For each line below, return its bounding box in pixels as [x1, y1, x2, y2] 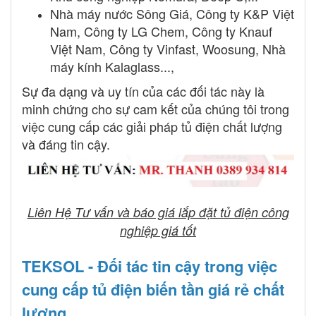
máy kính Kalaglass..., [50, 57, 174, 76]
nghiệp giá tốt [120, 221, 196, 240]
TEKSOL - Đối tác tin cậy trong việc [22, 255, 277, 278]
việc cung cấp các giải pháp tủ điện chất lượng [22, 117, 282, 136]
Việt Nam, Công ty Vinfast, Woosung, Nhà [50, 39, 286, 59]
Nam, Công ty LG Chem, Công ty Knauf [50, 22, 272, 41]
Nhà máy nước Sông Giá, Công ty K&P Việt [50, 4, 294, 23]
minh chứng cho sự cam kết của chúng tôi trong [22, 99, 289, 119]
